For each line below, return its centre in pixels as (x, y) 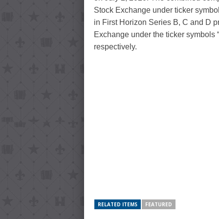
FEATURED (159, 205)
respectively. (115, 47)
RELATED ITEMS (118, 205)
